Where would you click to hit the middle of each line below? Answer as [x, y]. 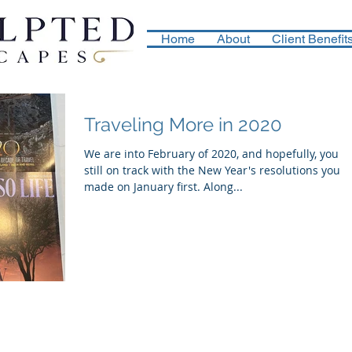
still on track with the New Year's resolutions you [212, 170]
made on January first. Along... [223, 187]
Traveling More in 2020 [183, 125]
